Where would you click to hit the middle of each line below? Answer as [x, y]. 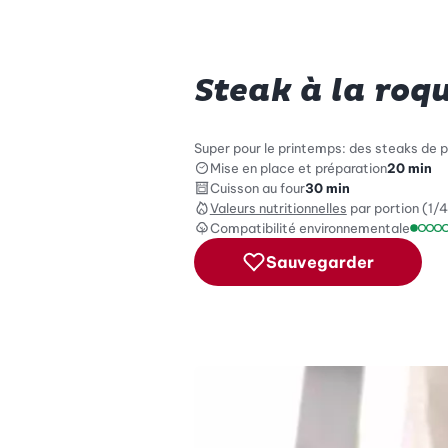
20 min [409, 167]
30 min [327, 187]
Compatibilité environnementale [309, 227]
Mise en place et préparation [298, 167]
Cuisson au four [257, 187]
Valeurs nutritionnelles [278, 207]
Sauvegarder [319, 261]
